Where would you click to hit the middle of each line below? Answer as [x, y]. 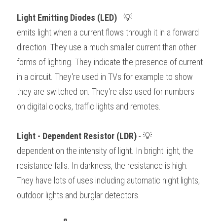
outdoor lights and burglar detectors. [79, 195]
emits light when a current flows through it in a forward [108, 33]
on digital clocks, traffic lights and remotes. [90, 107]
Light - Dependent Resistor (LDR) [78, 136]
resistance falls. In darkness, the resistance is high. [102, 166]
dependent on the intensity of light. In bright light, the [105, 151]
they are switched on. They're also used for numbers [106, 92]
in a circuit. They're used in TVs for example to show [105, 77]
